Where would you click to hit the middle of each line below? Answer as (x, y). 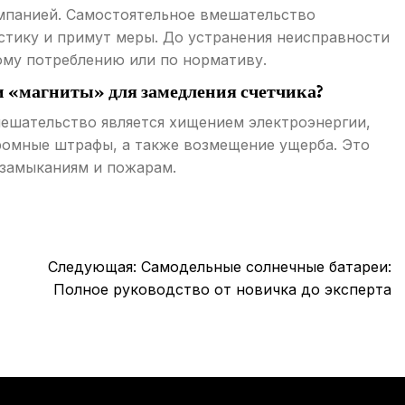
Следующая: (92, 267)
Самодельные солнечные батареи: (266, 267)
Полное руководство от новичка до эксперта (222, 290)
